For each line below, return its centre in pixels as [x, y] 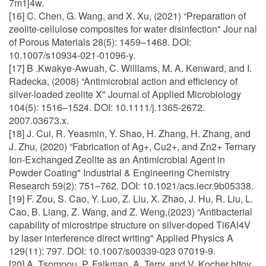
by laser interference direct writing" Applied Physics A [121, 238]
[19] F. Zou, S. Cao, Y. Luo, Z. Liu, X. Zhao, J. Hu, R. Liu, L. [131, 199]
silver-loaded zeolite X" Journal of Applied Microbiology [125, 94]
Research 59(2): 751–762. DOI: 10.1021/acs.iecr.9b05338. [131, 186]
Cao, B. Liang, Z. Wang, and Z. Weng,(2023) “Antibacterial [131, 212]
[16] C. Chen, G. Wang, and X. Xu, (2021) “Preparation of [127, 16]
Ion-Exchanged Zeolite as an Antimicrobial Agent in [117, 159]
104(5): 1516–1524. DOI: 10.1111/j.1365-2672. [107, 107]
